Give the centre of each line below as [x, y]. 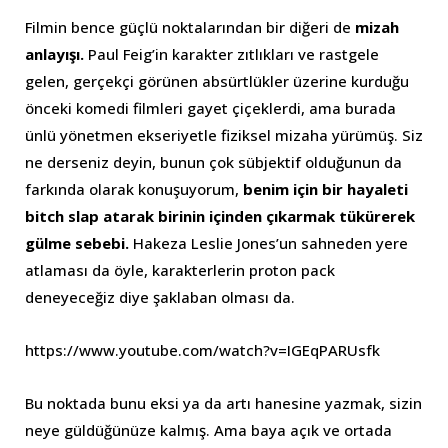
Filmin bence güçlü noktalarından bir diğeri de [190, 26]
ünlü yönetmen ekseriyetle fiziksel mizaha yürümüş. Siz [224, 134]
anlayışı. [56, 53]
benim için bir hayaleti [325, 188]
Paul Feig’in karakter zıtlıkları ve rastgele [233, 53]
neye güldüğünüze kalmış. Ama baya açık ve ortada [208, 429]
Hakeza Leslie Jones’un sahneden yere [270, 242]
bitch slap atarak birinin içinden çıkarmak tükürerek [220, 215]
